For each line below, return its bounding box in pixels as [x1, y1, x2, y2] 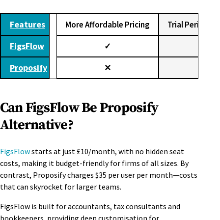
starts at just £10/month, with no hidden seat [30, 146, 184, 156]
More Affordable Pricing [65, 19, 150, 30]
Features [10, 19, 45, 30]
